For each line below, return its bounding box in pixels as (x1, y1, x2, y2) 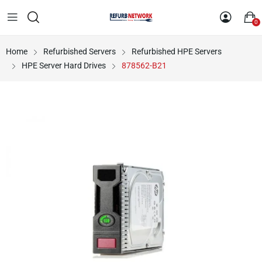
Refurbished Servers (43, 47, 116, 56)
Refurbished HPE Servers (132, 47, 222, 56)
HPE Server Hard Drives (22, 61, 106, 70)
